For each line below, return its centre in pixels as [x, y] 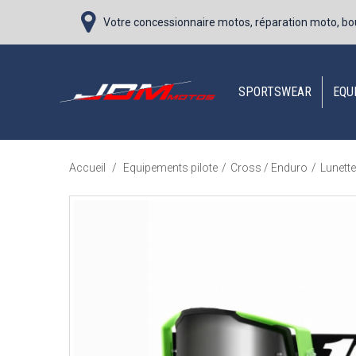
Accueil [87, 168]
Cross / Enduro [269, 168]
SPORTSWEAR [275, 92]
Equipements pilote [170, 168]
